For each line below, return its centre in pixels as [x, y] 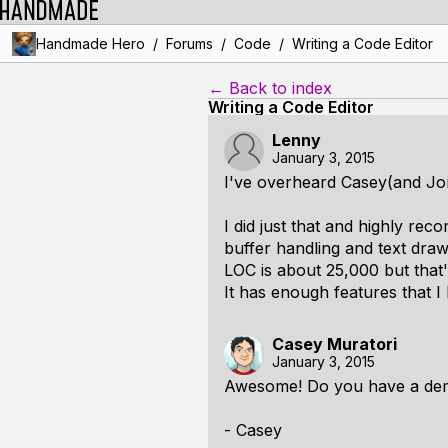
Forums [189, 43]
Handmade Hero [90, 43]
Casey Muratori [334, 344]
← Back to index [270, 88]
